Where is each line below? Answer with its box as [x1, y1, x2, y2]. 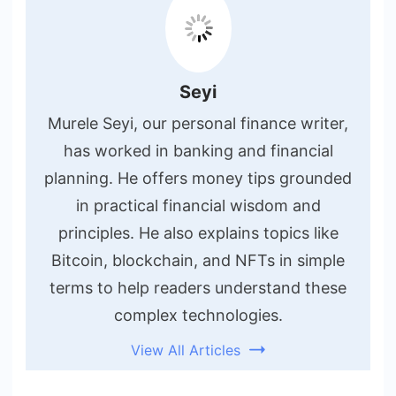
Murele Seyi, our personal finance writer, [48, 113, 348, 133]
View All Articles [131, 340, 240, 359]
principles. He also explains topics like [57, 223, 339, 242]
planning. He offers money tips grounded [44, 168, 352, 187]
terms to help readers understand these [49, 278, 346, 297]
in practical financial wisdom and [75, 195, 321, 215]
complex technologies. [113, 305, 283, 324]
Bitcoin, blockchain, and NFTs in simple [51, 250, 345, 270]
